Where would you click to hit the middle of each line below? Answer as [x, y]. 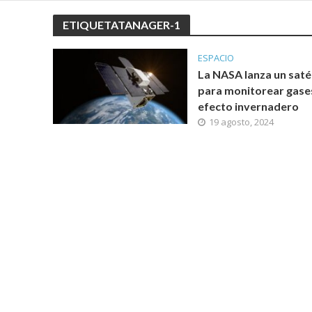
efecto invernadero [248, 106]
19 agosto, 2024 [241, 122]
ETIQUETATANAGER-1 [121, 25]
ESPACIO [216, 58]
